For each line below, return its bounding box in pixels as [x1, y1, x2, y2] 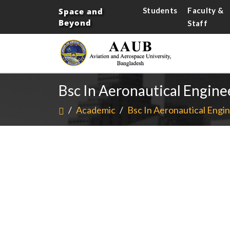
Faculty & [187, 6, 224, 15]
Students [142, 6, 178, 15]
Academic [76, 104, 116, 116]
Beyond [59, 17, 91, 28]
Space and [59, 6, 103, 16]
